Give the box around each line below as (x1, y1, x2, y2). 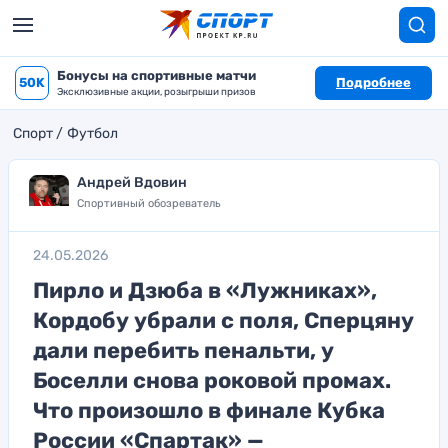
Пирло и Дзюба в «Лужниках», (33, 277, 377, 304)
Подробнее (336, 75, 411, 90)
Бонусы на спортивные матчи (57, 68, 256, 83)
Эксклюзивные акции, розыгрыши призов (57, 86, 256, 98)
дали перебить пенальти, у (33, 337, 334, 364)
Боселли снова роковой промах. (33, 367, 391, 394)
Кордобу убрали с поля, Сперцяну (33, 307, 414, 334)
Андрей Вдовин (77, 174, 187, 191)
